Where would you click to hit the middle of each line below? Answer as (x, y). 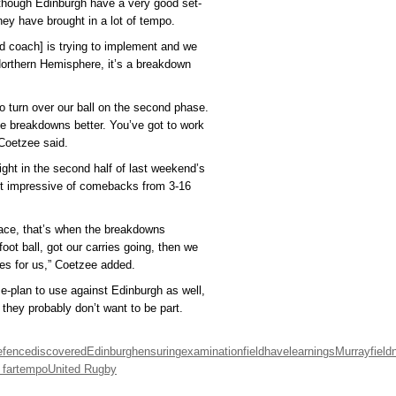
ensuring (160, 352)
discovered (59, 352)
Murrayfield (363, 352)
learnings (312, 352)
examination (212, 352)
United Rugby (82, 369)
